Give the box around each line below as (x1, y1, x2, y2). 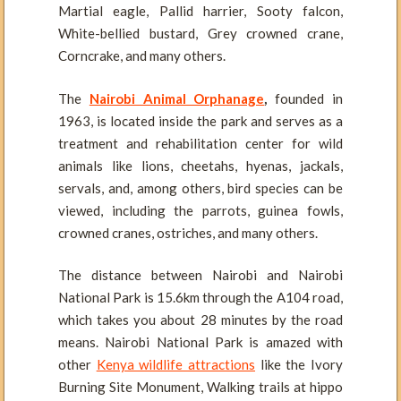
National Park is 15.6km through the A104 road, (58, 289, 343, 306)
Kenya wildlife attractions (96, 356, 256, 373)
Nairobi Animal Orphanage (89, 90, 265, 107)
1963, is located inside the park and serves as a (58, 112, 343, 129)
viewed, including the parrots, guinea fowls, (58, 201, 343, 218)
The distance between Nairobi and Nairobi (58, 267, 343, 284)
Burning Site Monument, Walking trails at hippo (58, 379, 343, 396)
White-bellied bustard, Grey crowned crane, (58, 25, 343, 42)
